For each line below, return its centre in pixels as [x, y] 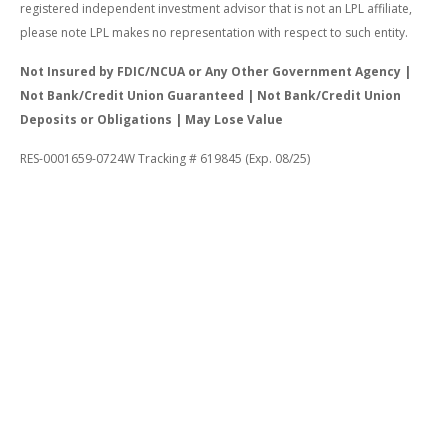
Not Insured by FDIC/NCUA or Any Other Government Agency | [215, 71]
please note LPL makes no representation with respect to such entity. [214, 32]
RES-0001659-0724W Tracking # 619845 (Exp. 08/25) [165, 158]
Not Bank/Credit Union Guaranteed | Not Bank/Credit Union [210, 95]
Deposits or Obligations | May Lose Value [151, 119]
